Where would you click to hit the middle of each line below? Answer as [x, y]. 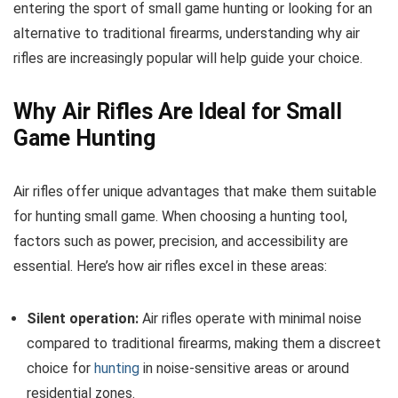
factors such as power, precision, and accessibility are [181, 241]
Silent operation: [83, 318]
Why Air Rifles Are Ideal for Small [178, 111]
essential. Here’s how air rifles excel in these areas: [170, 266]
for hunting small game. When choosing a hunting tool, [180, 216]
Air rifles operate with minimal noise [250, 318]
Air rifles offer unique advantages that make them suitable [195, 191]
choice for [60, 368]
